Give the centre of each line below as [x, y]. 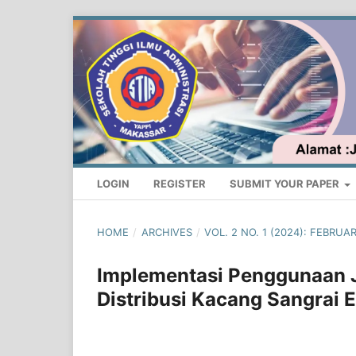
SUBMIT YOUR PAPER [286, 184]
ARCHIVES [166, 232]
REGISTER [180, 184]
